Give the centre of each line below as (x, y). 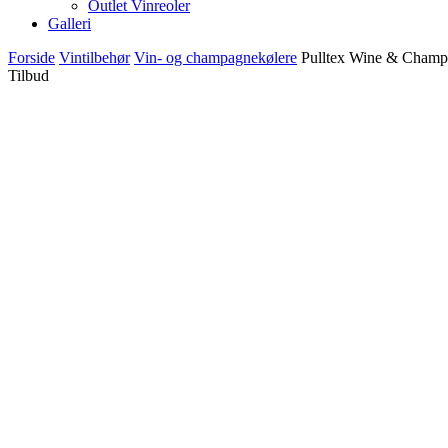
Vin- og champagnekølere (215, 57)
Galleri (69, 23)
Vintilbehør (94, 57)
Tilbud (28, 75)
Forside (31, 57)
